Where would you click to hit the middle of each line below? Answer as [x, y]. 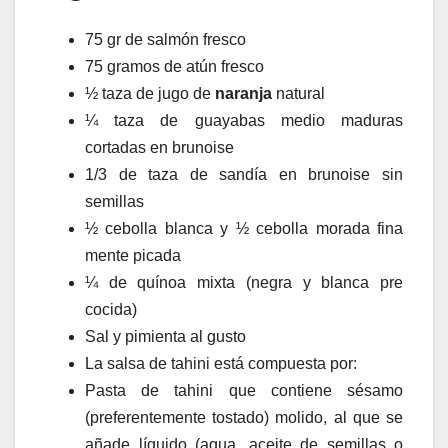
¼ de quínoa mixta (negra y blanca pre [244, 282]
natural [298, 93]
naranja [243, 93]
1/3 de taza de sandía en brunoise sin [244, 174]
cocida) [111, 309]
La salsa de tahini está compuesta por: [221, 363]
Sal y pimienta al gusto [165, 336]
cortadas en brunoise [159, 147]
